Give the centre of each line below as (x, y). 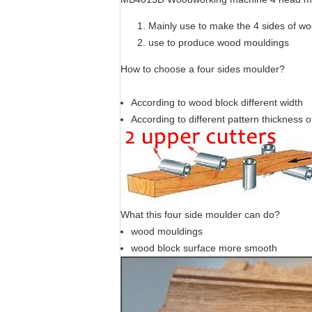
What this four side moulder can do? (200, 214)
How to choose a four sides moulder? (203, 69)
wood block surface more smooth (204, 248)
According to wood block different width (217, 102)
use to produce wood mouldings (219, 42)
